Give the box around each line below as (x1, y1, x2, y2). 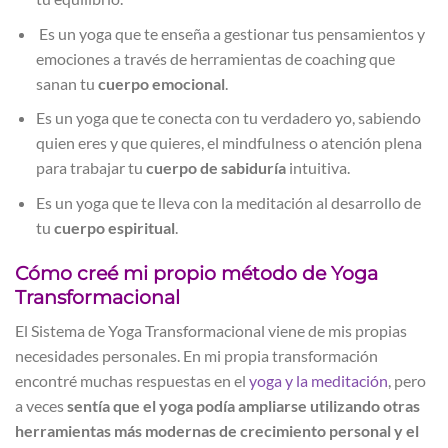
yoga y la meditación (249, 371, 388, 391)
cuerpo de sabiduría (145, 158, 286, 178)
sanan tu (35, 73, 98, 93)
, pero (388, 371, 426, 391)
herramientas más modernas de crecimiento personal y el (15, 421, 419, 441)
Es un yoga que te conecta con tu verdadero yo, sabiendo (35, 108, 421, 128)
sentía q (67, 396, 122, 416)
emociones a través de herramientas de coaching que (35, 48, 395, 68)
